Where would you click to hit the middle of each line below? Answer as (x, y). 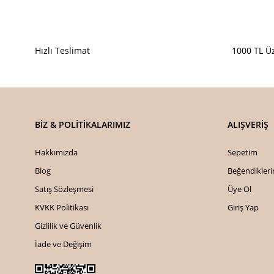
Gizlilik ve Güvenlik (68, 226)
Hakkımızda (56, 152)
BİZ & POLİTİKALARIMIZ (83, 124)
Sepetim (242, 152)
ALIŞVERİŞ (248, 124)
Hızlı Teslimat (62, 50)
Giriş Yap (243, 207)
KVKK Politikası (62, 207)
